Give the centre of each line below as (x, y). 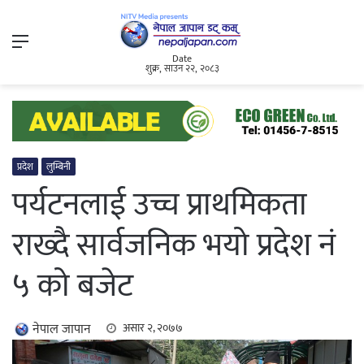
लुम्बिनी (58, 167)
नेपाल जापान (62, 330)
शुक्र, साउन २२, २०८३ (182, 69)
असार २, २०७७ (153, 328)
